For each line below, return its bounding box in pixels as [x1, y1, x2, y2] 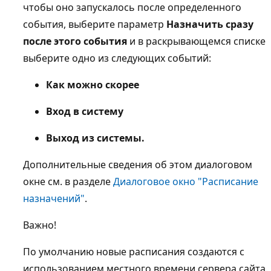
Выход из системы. [46, 131, 145, 145]
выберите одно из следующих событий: [23, 51, 211, 65]
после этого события [23, 34, 127, 48]
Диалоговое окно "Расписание [113, 174, 258, 188]
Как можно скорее [46, 77, 139, 91]
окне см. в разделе [23, 174, 113, 188]
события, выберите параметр [23, 17, 166, 31]
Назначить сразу [166, 17, 253, 31]
